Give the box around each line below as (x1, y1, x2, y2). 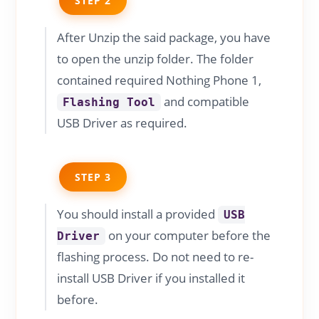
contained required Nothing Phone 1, (57, 71, 262, 88)
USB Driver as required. (57, 114, 188, 131)
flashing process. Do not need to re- (57, 248, 254, 265)
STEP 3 (75, 169, 112, 184)
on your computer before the (105, 226, 271, 244)
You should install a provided (57, 205, 219, 222)
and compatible (161, 93, 250, 110)
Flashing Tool (63, 95, 156, 109)
